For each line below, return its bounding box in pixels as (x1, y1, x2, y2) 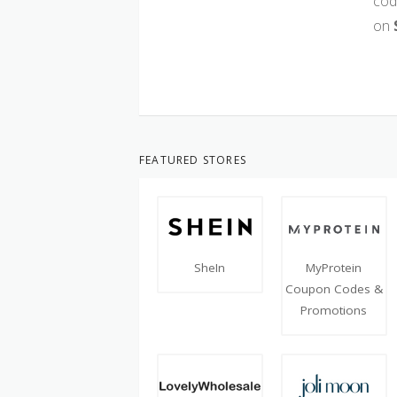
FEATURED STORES (139, 152, 246, 167)
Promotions (300, 301, 368, 318)
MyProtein (306, 259, 362, 276)
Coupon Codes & (284, 280, 383, 297)
